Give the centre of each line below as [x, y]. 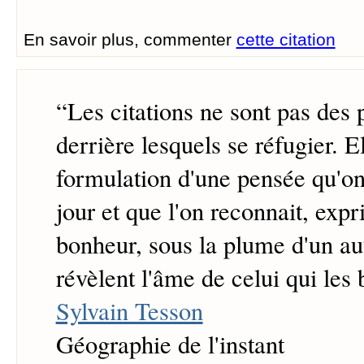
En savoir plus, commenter [130, 39]
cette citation [286, 39]
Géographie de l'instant [170, 344]
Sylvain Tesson [129, 311]
